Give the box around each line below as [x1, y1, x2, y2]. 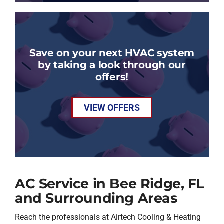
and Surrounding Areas [14, 189, 177, 206]
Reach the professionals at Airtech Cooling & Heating [14, 212, 201, 222]
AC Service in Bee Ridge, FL [14, 175, 204, 192]
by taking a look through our [38, 58, 186, 71]
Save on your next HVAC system [29, 46, 195, 59]
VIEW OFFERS [84, 102, 140, 113]
